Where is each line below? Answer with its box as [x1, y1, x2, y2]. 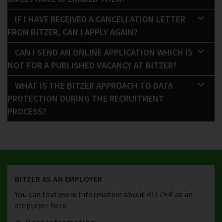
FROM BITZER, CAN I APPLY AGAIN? [7, 26, 138, 38]
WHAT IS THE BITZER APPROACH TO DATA [15, 80, 173, 91]
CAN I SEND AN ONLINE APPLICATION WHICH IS [15, 47, 193, 58]
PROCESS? [7, 106, 47, 117]
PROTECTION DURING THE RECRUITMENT [7, 93, 164, 104]
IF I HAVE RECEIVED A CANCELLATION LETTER [15, 13, 185, 25]
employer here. [15, 200, 68, 210]
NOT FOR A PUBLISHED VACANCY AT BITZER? [7, 59, 177, 71]
